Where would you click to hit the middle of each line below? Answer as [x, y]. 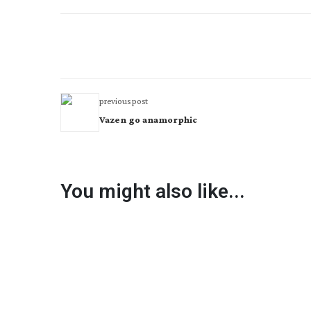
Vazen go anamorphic [148, 119]
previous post [124, 101]
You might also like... [153, 191]
